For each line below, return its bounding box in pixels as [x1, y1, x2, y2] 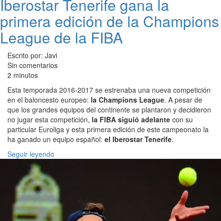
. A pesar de [164, 95, 202, 105]
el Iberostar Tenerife [105, 134, 172, 144]
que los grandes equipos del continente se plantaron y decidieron [7, 105, 211, 114]
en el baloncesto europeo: [7, 95, 91, 105]
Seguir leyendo [7, 149, 54, 159]
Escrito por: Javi [7, 50, 57, 60]
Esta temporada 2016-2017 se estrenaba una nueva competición [7, 85, 211, 95]
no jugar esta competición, [7, 114, 92, 124]
